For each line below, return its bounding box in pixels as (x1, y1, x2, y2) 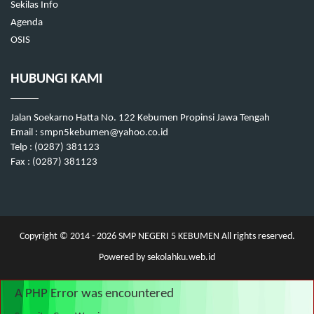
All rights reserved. (219, 231, 295, 242)
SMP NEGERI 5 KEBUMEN (116, 231, 219, 242)
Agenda (11, 18, 43, 29)
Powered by (99, 252, 147, 264)
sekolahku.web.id (147, 252, 215, 264)
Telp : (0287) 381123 (11, 142, 100, 153)
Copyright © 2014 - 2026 (19, 231, 116, 242)
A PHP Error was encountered (15, 287, 174, 301)
